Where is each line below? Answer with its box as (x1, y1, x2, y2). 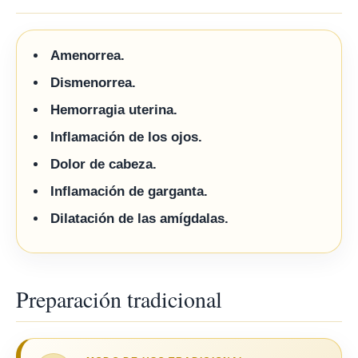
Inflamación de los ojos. (50, 129, 202, 145)
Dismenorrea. (50, 75, 136, 90)
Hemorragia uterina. (50, 102, 177, 117)
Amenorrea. (50, 48, 125, 63)
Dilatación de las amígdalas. (50, 211, 229, 226)
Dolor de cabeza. (50, 157, 157, 172)
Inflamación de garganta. (50, 184, 208, 199)
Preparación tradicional (16, 284, 222, 314)
